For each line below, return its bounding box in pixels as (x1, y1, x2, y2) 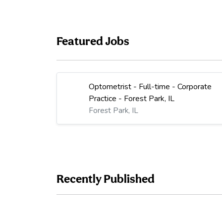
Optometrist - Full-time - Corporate (89, 81, 212, 93)
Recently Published (56, 171, 155, 186)
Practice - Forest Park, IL (89, 93, 175, 105)
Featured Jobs (56, 34, 129, 49)
